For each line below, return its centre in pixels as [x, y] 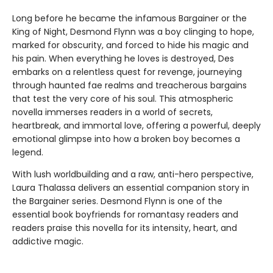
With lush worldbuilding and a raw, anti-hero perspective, [133, 174]
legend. [29, 152]
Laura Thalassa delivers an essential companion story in [131, 187]
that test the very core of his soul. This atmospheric [123, 98]
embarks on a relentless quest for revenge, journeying [127, 72]
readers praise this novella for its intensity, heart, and [125, 228]
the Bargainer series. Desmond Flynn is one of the [117, 201]
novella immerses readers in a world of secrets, [112, 112]
